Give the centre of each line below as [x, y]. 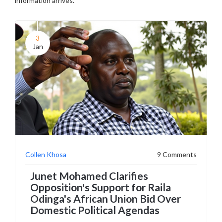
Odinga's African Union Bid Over [106, 198]
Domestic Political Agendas [95, 210]
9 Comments [177, 154]
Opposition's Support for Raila [101, 187]
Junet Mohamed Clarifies [89, 176]
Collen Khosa [46, 154]
